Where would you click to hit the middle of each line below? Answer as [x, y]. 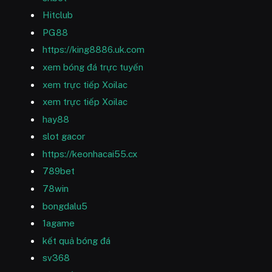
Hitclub [58, 15]
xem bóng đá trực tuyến [93, 67]
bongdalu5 [65, 206]
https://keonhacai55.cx [90, 154]
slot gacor [64, 137]
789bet [59, 171]
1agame [59, 223]
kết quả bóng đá [76, 240]
